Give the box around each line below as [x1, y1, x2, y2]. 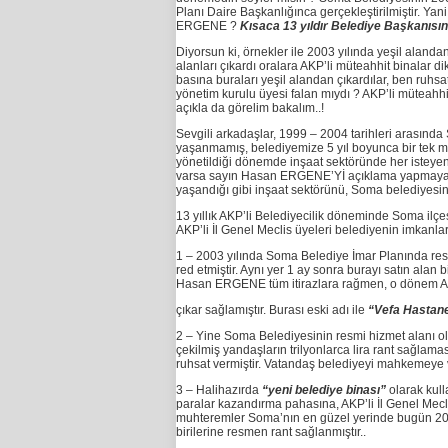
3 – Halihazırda [175, 383, 259, 398]
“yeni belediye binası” [258, 383, 386, 398]
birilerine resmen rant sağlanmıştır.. [175, 425, 366, 440]
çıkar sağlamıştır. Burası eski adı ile [175, 303, 365, 318]
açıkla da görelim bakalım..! [175, 101, 324, 116]
